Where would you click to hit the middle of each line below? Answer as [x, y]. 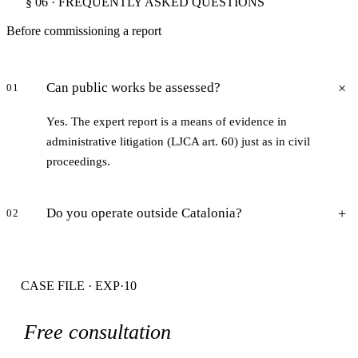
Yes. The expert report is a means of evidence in [167, 122]
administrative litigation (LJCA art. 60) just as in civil [178, 142]
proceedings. [78, 162]
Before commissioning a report [84, 31]
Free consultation [97, 332]
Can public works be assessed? [133, 88]
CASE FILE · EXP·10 [79, 286]
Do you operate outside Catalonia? [144, 213]
